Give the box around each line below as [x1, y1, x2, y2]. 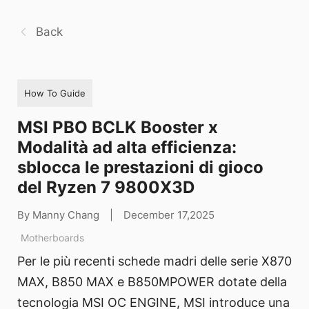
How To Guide [24, 87, 86, 99]
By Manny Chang [17, 208, 99, 221]
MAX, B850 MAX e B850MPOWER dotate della [17, 275, 287, 290]
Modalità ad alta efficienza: [17, 137, 237, 157]
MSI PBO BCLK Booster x [17, 117, 218, 137]
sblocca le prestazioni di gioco [17, 157, 263, 177]
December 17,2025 [123, 208, 215, 221]
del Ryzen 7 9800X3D [17, 177, 195, 197]
